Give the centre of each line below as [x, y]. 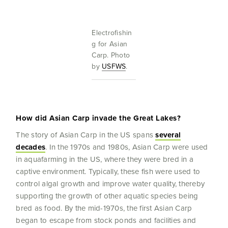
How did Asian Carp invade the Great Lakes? [98, 118]
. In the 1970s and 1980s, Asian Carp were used [127, 147]
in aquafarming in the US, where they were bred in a [105, 159]
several [168, 135]
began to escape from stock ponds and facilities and [106, 220]
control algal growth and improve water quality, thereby [110, 184]
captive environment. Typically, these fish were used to [108, 172]
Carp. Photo [111, 55]
